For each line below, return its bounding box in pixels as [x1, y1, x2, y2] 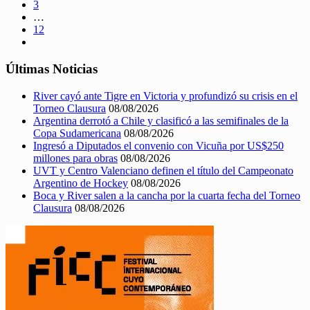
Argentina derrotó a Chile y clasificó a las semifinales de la [33, 114, 289, 127]
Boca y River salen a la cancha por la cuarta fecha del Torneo [33, 189, 300, 201]
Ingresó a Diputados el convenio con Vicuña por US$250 [33, 139, 284, 152]
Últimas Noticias [6, 62, 98, 77]
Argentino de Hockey [33, 176, 128, 189]
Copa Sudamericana [33, 127, 121, 139]
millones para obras [33, 152, 118, 164]
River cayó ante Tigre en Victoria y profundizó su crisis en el [33, 89, 298, 102]
